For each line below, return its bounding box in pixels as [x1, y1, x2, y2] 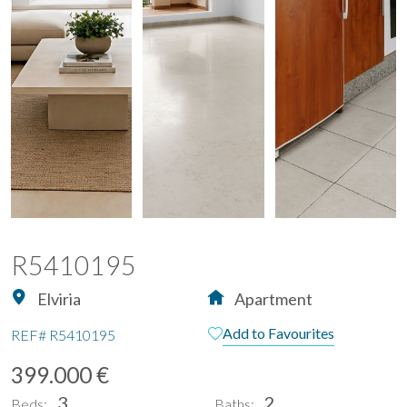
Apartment [232, 288, 313, 309]
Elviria [35, 288, 81, 309]
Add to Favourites [223, 323, 334, 342]
